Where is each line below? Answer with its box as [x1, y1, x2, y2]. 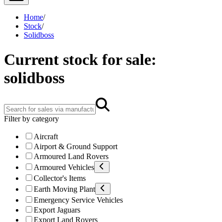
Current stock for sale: [4, 50, 157, 68]
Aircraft [34, 132, 58, 141]
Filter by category [4, 114, 59, 123]
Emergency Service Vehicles [34, 196, 123, 204]
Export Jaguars [34, 206, 80, 214]
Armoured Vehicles [34, 163, 94, 171]
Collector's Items [34, 174, 86, 182]
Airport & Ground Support [34, 142, 117, 151]
